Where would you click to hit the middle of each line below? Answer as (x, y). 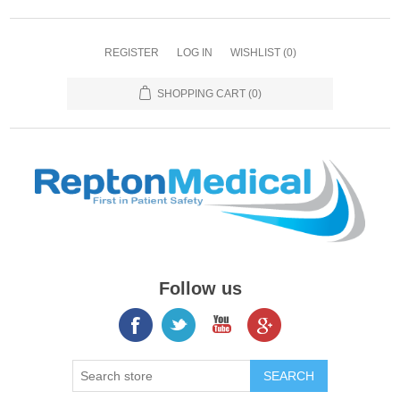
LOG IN (194, 53)
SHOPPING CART (201, 94)
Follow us (200, 288)
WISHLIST (255, 53)
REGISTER (131, 53)
